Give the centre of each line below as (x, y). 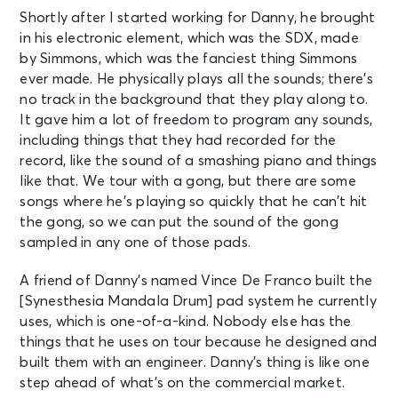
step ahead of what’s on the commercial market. (182, 382)
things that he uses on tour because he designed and (199, 342)
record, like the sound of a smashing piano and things (199, 160)
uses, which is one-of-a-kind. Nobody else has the (186, 321)
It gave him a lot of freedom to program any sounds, (196, 119)
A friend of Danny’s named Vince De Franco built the (196, 280)
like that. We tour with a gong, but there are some (188, 181)
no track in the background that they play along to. (194, 99)
